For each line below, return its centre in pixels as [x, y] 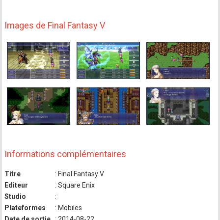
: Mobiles [68, 207]
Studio [15, 196]
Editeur [16, 185]
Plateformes [25, 207]
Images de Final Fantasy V [55, 25]
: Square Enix [74, 185]
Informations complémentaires [66, 154]
